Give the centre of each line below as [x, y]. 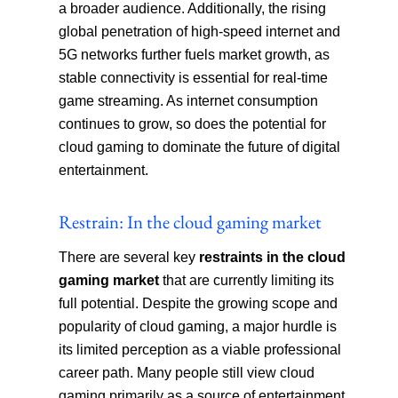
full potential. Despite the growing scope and [199, 304]
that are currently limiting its [247, 281]
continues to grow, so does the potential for [193, 124]
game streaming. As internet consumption [189, 101]
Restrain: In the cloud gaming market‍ [191, 222]
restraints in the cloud [273, 258]
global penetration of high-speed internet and [200, 32]
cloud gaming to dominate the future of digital [200, 147]
